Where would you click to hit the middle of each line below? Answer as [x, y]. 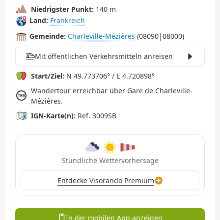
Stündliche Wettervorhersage [110, 161]
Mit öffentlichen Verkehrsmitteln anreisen [104, 56]
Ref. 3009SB [96, 115]
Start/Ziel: [48, 76]
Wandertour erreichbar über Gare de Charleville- [112, 90]
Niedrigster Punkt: [62, 9]
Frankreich [68, 21]
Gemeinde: [48, 36]
